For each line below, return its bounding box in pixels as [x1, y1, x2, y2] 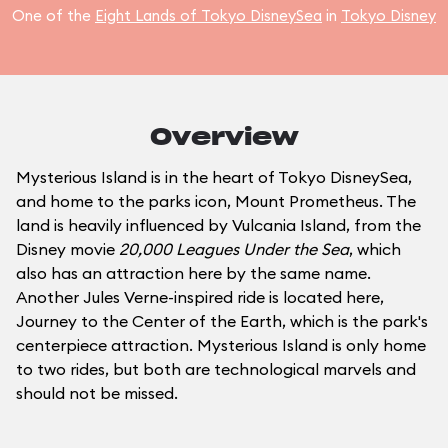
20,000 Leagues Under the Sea [119, 239, 349, 259]
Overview [149, 126, 299, 150]
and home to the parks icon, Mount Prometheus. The [16, 191, 416, 211]
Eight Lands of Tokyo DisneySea [95, 6, 322, 25]
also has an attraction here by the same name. [16, 263, 371, 283]
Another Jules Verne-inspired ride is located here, [16, 287, 384, 307]
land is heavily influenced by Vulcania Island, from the [16, 215, 421, 235]
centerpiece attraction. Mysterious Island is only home [16, 335, 426, 355]
